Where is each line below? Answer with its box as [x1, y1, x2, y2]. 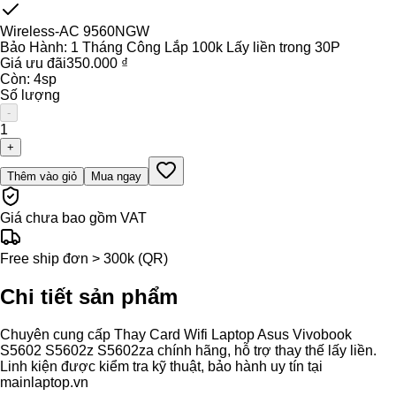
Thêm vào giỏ [7, 170, 77, 184]
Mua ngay [91, 170, 141, 184]
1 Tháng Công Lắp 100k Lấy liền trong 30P [71, 40, 340, 56]
